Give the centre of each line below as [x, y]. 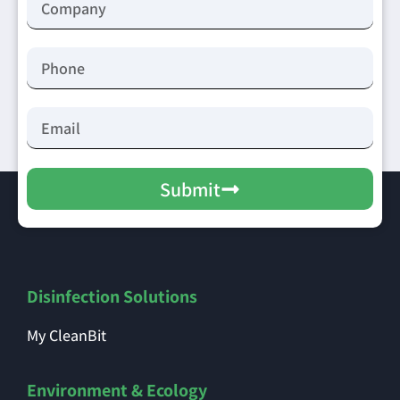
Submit [190, 189]
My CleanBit [67, 336]
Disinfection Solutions [112, 297]
